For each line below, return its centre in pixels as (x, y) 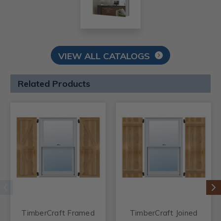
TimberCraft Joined (164, 213)
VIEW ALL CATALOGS (104, 56)
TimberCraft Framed (58, 213)
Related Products (54, 83)
